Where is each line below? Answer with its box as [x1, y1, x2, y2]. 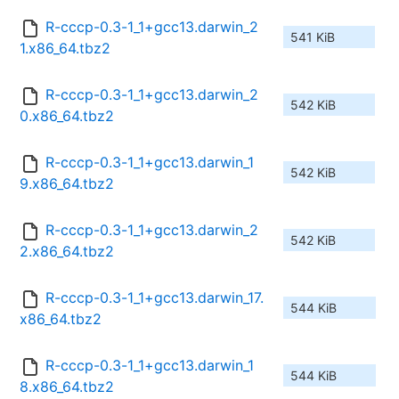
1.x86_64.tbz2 [20, 39, 110, 58]
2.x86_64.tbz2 [20, 242, 114, 261]
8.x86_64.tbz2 [20, 378, 114, 396]
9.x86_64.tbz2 [20, 175, 114, 193]
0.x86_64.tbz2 [20, 107, 114, 126]
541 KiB [290, 29, 335, 45]
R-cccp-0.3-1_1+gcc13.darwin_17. [45, 289, 264, 307]
